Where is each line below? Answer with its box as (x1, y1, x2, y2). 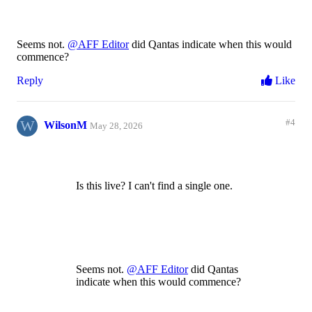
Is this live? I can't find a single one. (76, 180, 233, 192)
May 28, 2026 (90, 121, 143, 132)
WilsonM (44, 119, 87, 132)
